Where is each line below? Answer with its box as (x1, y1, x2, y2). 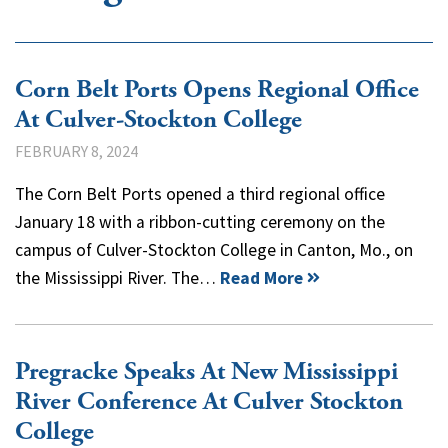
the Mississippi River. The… (15, 266, 220, 289)
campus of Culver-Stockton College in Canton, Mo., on (15, 238, 413, 261)
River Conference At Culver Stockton (15, 385, 403, 418)
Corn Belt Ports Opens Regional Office (15, 73, 419, 106)
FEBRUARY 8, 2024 (15, 140, 138, 161)
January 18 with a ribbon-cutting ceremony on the (15, 210, 385, 233)
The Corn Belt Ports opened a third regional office (15, 182, 385, 205)
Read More (220, 266, 303, 289)
